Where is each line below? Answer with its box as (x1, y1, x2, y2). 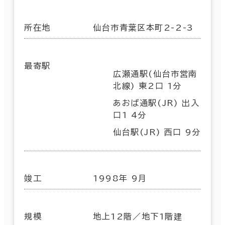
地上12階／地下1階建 (93, 212, 183, 220)
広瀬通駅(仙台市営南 (113, 69, 198, 78)
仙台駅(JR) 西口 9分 (113, 128, 201, 136)
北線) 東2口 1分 (113, 81, 182, 90)
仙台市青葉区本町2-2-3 (93, 23, 194, 32)
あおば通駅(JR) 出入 (113, 98, 200, 107)
